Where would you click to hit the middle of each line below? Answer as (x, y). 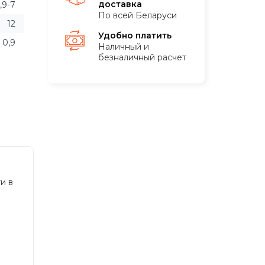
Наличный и (124, 47)
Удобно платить (135, 35)
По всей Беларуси (138, 15)
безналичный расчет (142, 57)
